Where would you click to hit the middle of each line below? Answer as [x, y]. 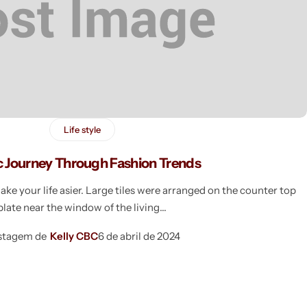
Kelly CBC [74, 236]
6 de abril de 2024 [139, 236]
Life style [82, 129]
